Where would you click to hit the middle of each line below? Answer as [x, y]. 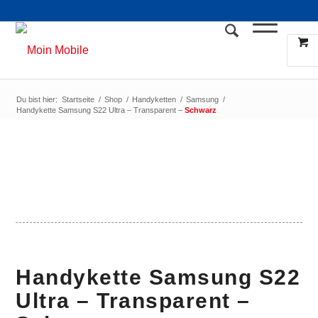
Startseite [78, 99]
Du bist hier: [37, 99]
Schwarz [201, 110]
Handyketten [154, 99]
